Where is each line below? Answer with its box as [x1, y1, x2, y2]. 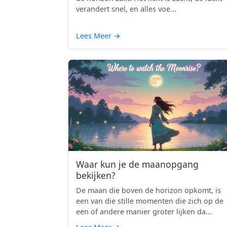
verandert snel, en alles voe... [76, 4, 176, 14]
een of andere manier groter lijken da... [76, 207, 212, 216]
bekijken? [76, 169, 116, 181]
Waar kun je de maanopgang [76, 158, 199, 170]
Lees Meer [76, 31, 113, 41]
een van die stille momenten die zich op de [76, 196, 223, 206]
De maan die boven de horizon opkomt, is [76, 185, 221, 195]
